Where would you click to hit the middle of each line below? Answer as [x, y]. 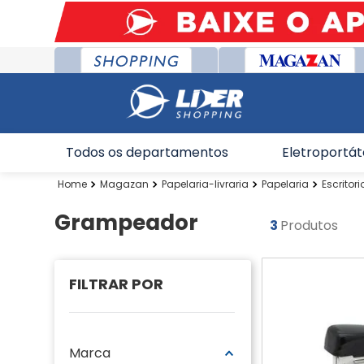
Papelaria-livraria [206, 184]
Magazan [125, 184]
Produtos [310, 225]
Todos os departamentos [147, 152]
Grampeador [127, 223]
